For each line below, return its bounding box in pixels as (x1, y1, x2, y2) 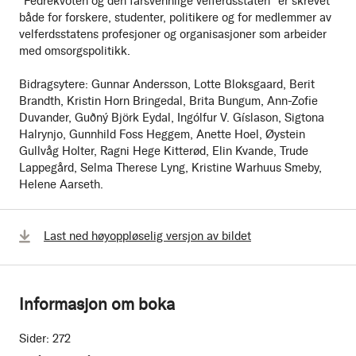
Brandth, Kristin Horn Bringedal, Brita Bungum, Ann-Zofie (19, 94, 318, 109)
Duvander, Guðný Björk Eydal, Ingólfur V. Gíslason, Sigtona (19, 110, 324, 126)
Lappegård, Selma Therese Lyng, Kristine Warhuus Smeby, (19, 161, 322, 176)
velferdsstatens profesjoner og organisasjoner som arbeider (19, 27, 327, 42)
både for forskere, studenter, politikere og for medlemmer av (19, 10, 331, 25)
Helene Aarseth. (19, 177, 103, 192)
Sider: (19, 331, 49, 346)
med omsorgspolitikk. (19, 44, 130, 59)
